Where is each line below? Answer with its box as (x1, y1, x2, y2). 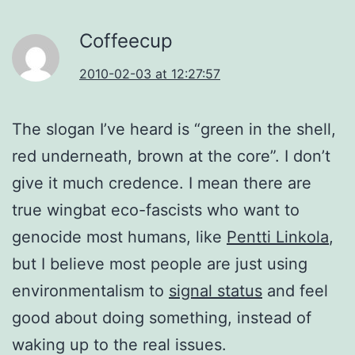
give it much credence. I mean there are (12, 173, 311, 193)
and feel (262, 281, 328, 300)
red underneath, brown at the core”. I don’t (12, 146, 330, 166)
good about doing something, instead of (12, 307, 311, 327)
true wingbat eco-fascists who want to (12, 200, 300, 219)
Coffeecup (79, 29, 173, 52)
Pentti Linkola (227, 227, 329, 246)
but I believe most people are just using (12, 254, 307, 273)
